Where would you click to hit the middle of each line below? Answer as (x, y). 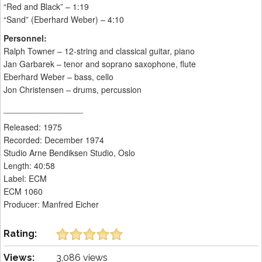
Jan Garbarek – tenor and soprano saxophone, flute (100, 64)
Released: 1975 (33, 127)
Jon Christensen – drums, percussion (73, 90)
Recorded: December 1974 (54, 140)
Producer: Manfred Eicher (51, 204)
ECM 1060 (23, 192)
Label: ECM (25, 179)
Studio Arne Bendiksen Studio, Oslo (69, 153)
